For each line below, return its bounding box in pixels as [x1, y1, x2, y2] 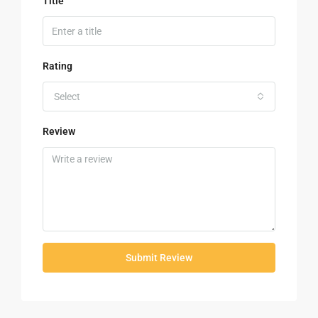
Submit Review [126, 251, 192, 263]
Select [54, 90, 80, 102]
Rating [43, 60, 72, 72]
